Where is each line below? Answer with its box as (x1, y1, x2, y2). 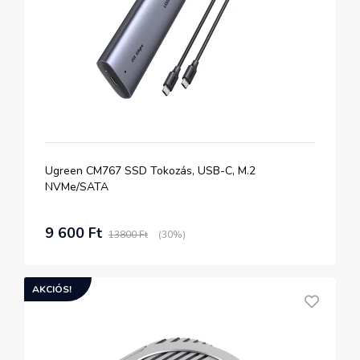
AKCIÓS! (32, 283, 72, 296)
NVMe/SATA (45, 179, 108, 194)
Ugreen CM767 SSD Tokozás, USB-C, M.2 (45, 163, 256, 178)
